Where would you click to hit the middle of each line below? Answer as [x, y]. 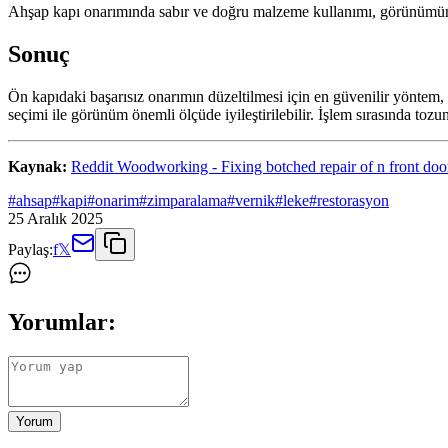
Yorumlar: [62, 322]
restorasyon [353, 201]
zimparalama [187, 201]
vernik [255, 201]
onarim [117, 201]
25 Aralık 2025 [55, 219]
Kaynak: [37, 167]
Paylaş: [30, 250]
